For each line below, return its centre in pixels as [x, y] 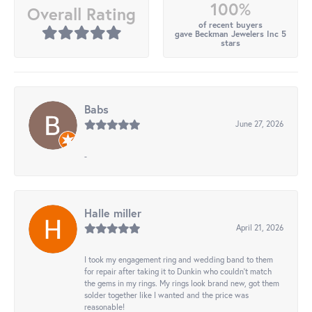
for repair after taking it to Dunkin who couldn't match [178, 272]
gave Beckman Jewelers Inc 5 [231, 34]
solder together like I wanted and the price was [166, 295]
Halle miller [113, 213]
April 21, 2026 [260, 228]
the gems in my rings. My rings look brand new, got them [182, 283]
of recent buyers [231, 25]
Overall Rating [81, 14]
